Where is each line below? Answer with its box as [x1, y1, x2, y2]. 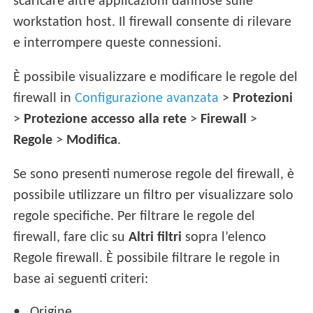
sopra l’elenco [182, 230, 267, 245]
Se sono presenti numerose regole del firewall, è [13, 167, 295, 182]
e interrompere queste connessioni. [13, 36, 222, 50]
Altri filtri [129, 230, 182, 245]
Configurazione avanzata [75, 91, 219, 105]
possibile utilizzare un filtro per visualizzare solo [13, 188, 294, 203]
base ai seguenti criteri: [13, 272, 149, 286]
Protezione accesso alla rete [24, 112, 187, 126]
